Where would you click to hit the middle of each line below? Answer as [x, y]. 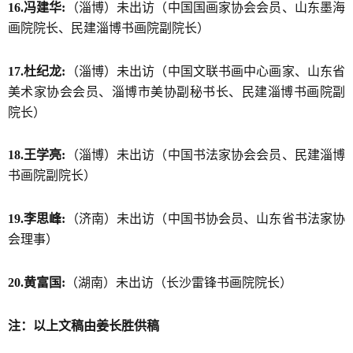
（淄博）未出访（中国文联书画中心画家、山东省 [206, 71]
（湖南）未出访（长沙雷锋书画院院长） [179, 282]
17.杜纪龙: [37, 71]
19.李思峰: [37, 219]
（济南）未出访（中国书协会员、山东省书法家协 [206, 219]
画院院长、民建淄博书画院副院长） [109, 28]
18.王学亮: [37, 155]
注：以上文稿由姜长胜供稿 [84, 325]
